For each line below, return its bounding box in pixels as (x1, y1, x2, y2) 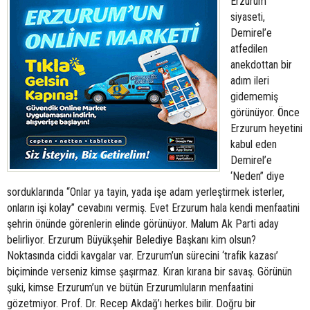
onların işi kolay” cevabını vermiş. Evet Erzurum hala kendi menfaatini (7, 201, 300, 215)
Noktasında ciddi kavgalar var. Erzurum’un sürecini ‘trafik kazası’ (7, 249, 278, 262)
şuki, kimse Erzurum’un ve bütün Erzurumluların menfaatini (7, 281, 253, 294)
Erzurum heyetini (230, 122, 302, 135)
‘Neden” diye (230, 170, 284, 183)
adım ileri (230, 74, 269, 87)
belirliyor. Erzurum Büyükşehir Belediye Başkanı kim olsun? (7, 233, 256, 246)
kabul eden (230, 138, 277, 151)
